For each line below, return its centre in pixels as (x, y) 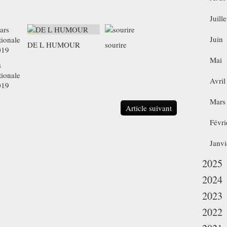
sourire (116, 45)
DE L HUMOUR (54, 45)
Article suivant (149, 108)
